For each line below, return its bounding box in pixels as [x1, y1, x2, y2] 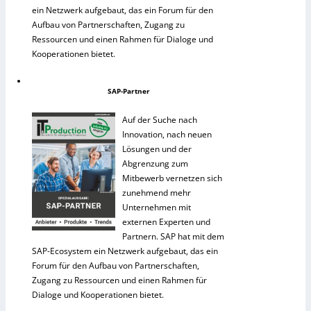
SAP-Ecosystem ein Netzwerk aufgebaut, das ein [32, 245, 218, 258]
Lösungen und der [122, 143, 192, 155]
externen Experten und [122, 216, 210, 228]
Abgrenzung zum [122, 158, 188, 170]
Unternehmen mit [122, 201, 191, 214]
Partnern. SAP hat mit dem [122, 230, 224, 243]
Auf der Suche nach [122, 114, 197, 126]
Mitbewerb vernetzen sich [122, 172, 222, 185]
